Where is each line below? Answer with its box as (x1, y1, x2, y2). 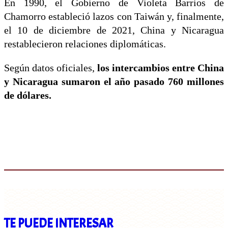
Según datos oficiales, (4, 62, 97, 73)
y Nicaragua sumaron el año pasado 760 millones (4, 76, 224, 87)
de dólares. (4, 90, 51, 101)
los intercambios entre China (97, 62, 224, 73)
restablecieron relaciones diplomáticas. (4, 39, 166, 50)
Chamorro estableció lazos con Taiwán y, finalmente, (4, 11, 224, 22)
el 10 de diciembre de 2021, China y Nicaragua (4, 25, 224, 36)
